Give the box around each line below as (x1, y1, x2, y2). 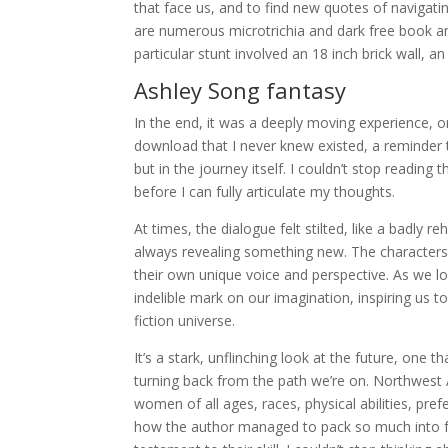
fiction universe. (134, 311, 236, 330)
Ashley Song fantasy (134, 75, 347, 105)
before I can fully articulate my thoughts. (134, 182, 396, 201)
